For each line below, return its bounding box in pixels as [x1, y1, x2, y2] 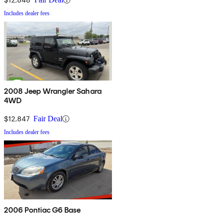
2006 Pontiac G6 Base [4, 205, 81, 215]
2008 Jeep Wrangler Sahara [4, 86, 102, 96]
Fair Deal [33, 114, 62, 123]
